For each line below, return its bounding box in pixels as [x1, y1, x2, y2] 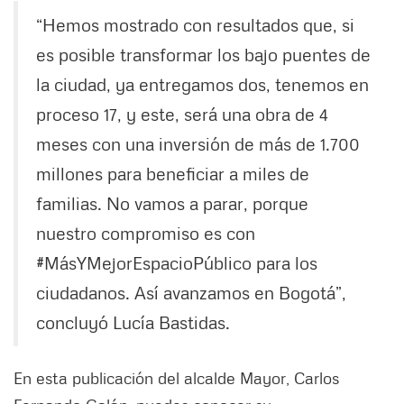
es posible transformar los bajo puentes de [36, 43, 371, 66]
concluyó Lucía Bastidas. [36, 311, 234, 334]
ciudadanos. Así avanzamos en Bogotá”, [36, 281, 346, 304]
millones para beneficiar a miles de [36, 162, 309, 185]
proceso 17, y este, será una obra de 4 [36, 103, 328, 125]
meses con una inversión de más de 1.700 [36, 133, 360, 155]
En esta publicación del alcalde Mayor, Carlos [14, 368, 339, 389]
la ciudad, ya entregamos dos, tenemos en [36, 73, 369, 96]
